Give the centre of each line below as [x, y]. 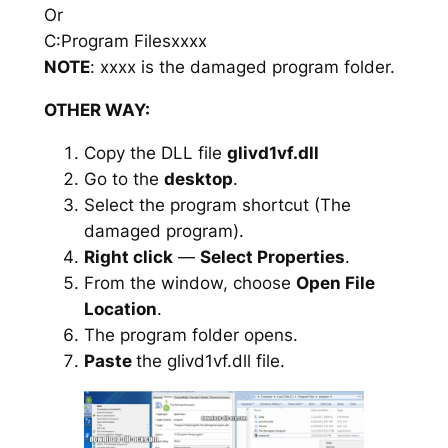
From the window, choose [189, 282]
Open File [335, 282]
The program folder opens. [190, 334]
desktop [198, 178]
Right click [128, 256]
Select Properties [272, 256]
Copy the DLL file [155, 152]
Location [120, 308]
